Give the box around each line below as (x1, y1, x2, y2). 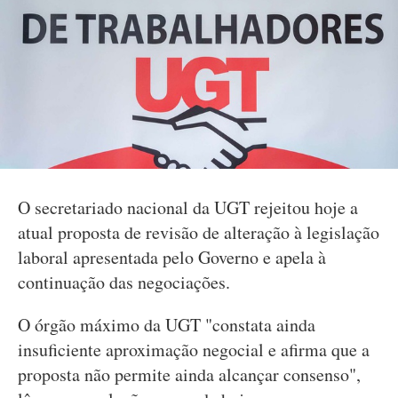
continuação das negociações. (18, 270, 230, 294)
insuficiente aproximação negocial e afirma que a (18, 338, 370, 362)
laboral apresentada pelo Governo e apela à (18, 245, 326, 269)
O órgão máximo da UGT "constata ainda (18, 313, 315, 337)
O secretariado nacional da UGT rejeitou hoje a (18, 195, 358, 219)
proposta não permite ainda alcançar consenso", (18, 362, 361, 386)
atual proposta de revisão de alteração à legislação (18, 220, 379, 244)
